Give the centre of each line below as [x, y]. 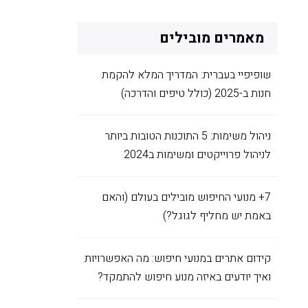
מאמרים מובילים [212, 38]
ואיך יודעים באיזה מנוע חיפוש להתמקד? [184, 277]
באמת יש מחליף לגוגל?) [217, 216]
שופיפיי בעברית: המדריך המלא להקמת [186, 75]
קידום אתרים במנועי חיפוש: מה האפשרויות [178, 258]
